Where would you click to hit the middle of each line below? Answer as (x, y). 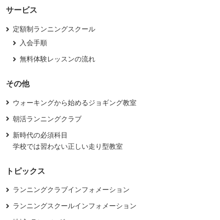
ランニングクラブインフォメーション (71, 190)
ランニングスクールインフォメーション (74, 206)
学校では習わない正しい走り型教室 (68, 146)
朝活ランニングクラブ (47, 119)
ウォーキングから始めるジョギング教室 (74, 102)
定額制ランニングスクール (54, 29)
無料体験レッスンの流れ (57, 59)
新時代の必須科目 (40, 135)
